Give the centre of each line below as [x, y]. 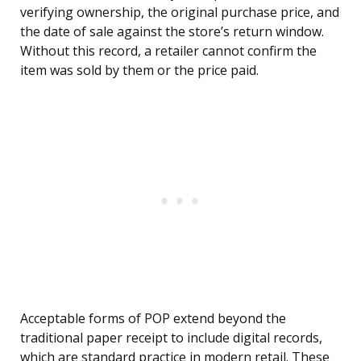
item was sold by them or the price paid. [139, 71]
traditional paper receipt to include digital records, [171, 338]
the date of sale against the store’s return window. [172, 32]
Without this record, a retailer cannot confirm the [168, 51]
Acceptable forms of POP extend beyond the [153, 319]
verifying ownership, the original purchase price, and [180, 12]
